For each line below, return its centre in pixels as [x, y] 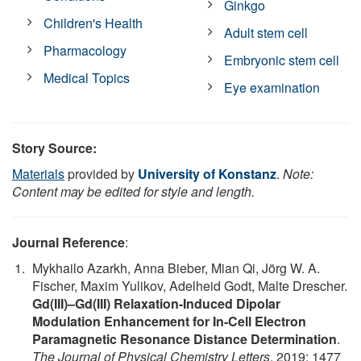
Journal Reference [68, 242]
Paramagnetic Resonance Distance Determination [185, 338]
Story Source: [54, 147]
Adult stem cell [266, 32]
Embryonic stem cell [282, 60]
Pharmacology [85, 50]
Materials [38, 173]
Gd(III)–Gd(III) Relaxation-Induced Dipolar [156, 303]
